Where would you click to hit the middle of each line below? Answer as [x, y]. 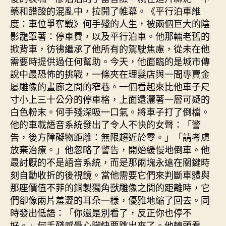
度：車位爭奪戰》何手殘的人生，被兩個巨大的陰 [110, 23]
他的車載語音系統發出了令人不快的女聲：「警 [105, 124]
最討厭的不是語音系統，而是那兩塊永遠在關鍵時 [110, 162]
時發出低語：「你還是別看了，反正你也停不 [101, 212]
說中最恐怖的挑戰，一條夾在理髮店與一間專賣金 [110, 73]
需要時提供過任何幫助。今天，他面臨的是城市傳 [110, 61]
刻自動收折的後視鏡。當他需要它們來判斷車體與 [110, 174]
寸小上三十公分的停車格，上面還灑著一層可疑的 [110, 99]
